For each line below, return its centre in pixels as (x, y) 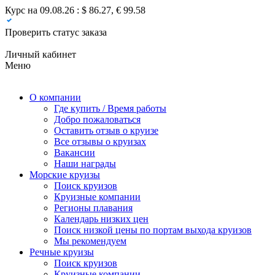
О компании (55, 97)
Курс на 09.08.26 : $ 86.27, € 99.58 (75, 10)
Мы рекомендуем (90, 241)
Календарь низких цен (101, 219)
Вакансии (75, 153)
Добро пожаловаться (97, 119)
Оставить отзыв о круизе (106, 130)
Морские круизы (65, 175)
